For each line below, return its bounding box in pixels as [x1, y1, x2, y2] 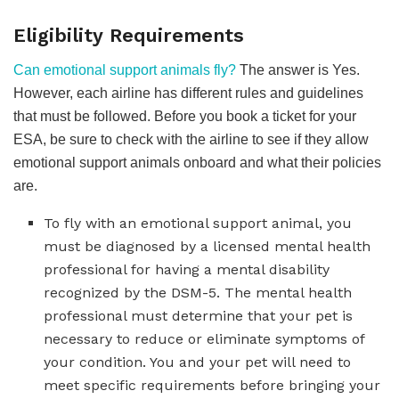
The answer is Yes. [236, 61, 360, 77]
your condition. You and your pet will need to [44, 353, 352, 370]
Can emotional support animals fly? [13, 61, 236, 77]
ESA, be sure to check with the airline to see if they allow [13, 131, 369, 147]
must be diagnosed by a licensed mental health [44, 237, 371, 255]
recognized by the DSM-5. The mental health [44, 283, 353, 301]
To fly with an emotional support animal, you [44, 214, 353, 232]
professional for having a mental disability [44, 260, 330, 278]
